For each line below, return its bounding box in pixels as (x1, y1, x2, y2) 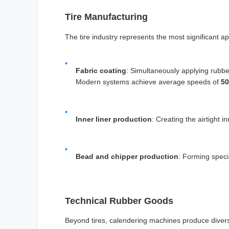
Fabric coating (76, 66, 126, 75)
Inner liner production (76, 114, 152, 123)
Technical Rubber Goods (65, 195, 173, 206)
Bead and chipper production (76, 152, 178, 161)
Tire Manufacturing (65, 12, 148, 22)
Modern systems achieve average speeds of (76, 77, 221, 86)
